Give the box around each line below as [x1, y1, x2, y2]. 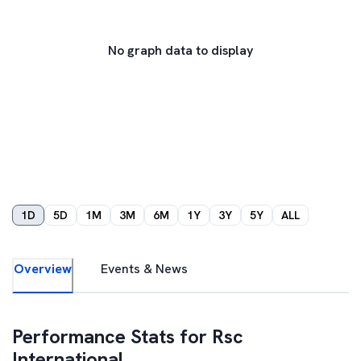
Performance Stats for [12, 324, 212, 349]
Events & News [101, 260, 188, 277]
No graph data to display [108, 42, 253, 59]
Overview [14, 260, 72, 277]
